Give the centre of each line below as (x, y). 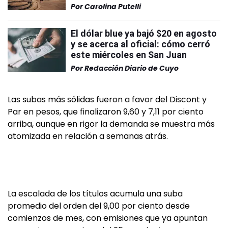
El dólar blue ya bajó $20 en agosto (144, 33)
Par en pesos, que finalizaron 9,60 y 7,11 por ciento (106, 112)
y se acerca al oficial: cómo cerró (140, 44)
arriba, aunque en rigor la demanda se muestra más (111, 124)
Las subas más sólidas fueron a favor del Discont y (107, 99)
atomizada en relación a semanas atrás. (88, 136)
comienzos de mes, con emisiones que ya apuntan (108, 218)
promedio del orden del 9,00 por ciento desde (99, 206)
